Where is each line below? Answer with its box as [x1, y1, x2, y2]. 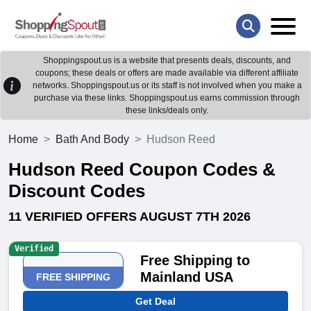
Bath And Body [56, 133, 129, 146]
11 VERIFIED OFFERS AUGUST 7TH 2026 [8, 210, 251, 224]
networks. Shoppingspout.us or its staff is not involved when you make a [32, 81, 302, 91]
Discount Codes [8, 180, 145, 202]
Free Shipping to [140, 253, 251, 269]
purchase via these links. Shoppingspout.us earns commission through [34, 93, 300, 103]
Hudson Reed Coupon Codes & [8, 159, 276, 180]
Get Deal [135, 296, 176, 308]
